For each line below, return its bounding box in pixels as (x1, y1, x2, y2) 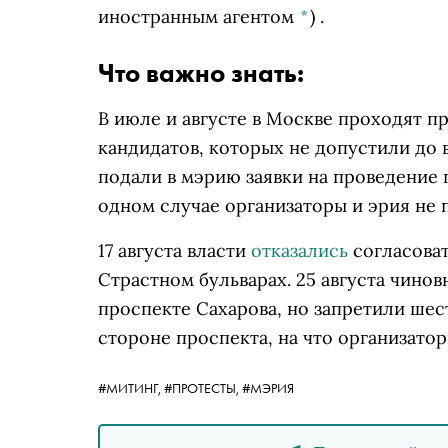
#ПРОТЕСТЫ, (164, 379, 242, 397)
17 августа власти (98, 239, 251, 262)
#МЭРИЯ (242, 379, 294, 397)
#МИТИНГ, (98, 379, 164, 397)
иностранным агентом (98, 5, 299, 28)
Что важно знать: (98, 56, 304, 90)
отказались (251, 239, 348, 262)
